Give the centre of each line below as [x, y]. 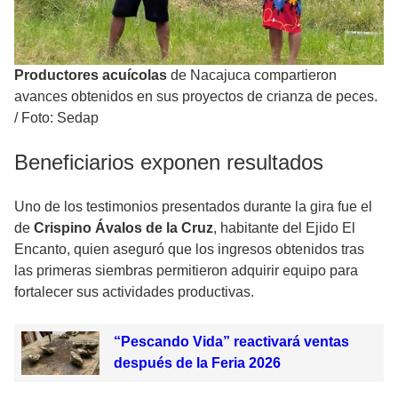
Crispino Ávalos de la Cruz [123, 228]
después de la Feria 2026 [197, 363]
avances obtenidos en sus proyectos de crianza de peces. [196, 97]
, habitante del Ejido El [284, 228]
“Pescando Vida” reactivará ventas [231, 342]
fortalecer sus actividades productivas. [134, 292]
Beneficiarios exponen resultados [169, 163]
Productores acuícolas [91, 76]
